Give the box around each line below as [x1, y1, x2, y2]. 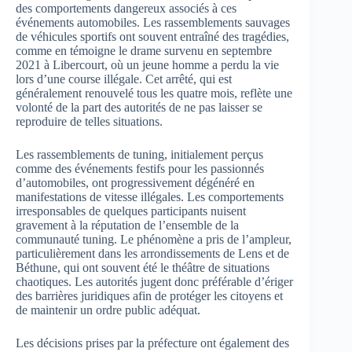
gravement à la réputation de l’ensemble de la [16, 218, 239, 233]
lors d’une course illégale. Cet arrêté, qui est [16, 72, 232, 86]
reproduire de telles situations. [16, 115, 163, 129]
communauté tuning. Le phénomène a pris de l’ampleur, [16, 233, 291, 247]
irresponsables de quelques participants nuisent [16, 204, 246, 218]
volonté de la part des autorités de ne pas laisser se [16, 101, 262, 115]
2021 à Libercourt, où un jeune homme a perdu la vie [16, 58, 279, 72]
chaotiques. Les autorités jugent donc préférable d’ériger [16, 275, 293, 289]
